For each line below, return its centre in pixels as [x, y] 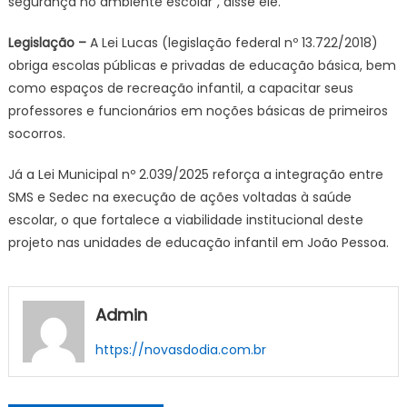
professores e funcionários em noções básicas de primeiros [198, 111]
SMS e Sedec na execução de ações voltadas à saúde [179, 197]
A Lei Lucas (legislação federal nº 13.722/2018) [232, 43]
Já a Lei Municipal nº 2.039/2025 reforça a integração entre [195, 174]
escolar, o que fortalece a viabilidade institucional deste [185, 220]
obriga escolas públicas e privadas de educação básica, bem [202, 65]
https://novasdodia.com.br [180, 350]
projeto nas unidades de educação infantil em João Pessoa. [198, 243]
